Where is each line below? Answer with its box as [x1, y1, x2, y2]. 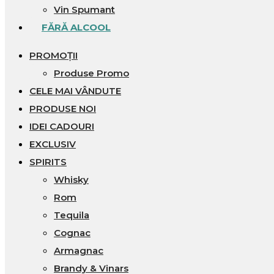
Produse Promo [54, 67, 129, 79]
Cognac [54, 226, 91, 239]
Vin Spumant [54, 3, 115, 15]
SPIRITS [29, 155, 67, 168]
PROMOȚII [29, 49, 78, 61]
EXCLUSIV [29, 138, 76, 150]
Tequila [54, 209, 89, 221]
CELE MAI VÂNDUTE [29, 84, 121, 97]
